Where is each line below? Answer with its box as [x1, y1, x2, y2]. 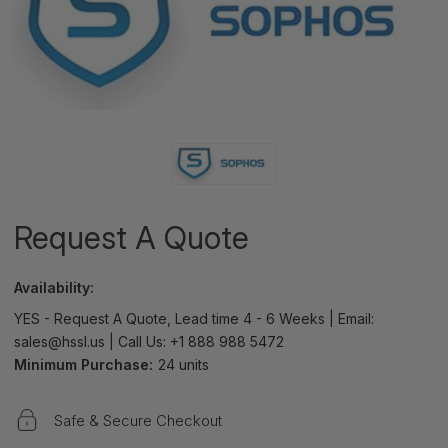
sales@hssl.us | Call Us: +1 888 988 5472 [14, 333, 284, 351]
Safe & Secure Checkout [54, 410, 222, 430]
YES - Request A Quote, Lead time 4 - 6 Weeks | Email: [14, 310, 374, 328]
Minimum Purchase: [14, 356, 153, 374]
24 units [158, 356, 209, 374]
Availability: [14, 279, 94, 297]
